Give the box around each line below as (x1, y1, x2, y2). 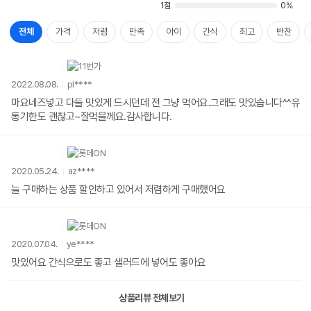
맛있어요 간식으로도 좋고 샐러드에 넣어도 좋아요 (11, 256, 205, 269)
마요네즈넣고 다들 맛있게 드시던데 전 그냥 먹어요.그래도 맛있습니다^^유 (11, 96, 300, 110)
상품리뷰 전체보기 (119, 292, 185, 304)
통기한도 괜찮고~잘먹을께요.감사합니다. (11, 110, 172, 124)
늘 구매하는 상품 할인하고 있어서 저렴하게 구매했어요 (11, 183, 226, 196)
